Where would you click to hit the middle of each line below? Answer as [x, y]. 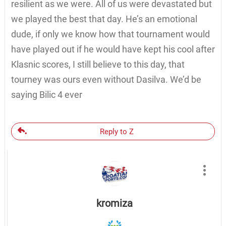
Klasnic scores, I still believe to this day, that [98, 64]
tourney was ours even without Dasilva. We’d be [106, 79]
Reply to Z [117, 131]
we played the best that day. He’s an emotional [104, 19]
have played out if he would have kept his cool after [113, 49]
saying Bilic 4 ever [46, 94]
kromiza [114, 203]
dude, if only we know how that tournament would [110, 34]
